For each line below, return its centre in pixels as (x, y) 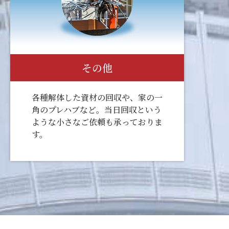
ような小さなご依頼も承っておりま (97, 122)
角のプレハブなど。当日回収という (96, 109)
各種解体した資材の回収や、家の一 (97, 97)
